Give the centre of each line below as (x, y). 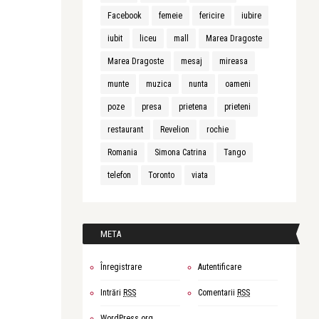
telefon (119, 175)
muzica (159, 84)
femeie (171, 16)
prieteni (237, 107)
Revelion (175, 130)
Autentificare (220, 267)
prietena (193, 107)
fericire (212, 16)
